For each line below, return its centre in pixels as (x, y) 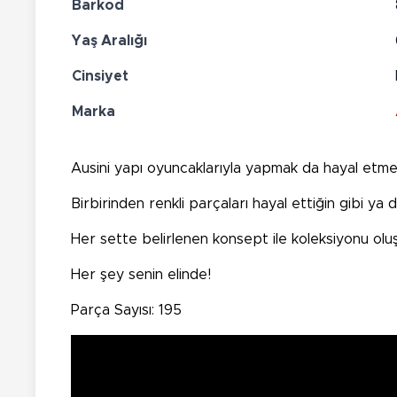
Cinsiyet (100, 76)
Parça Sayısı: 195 (126, 310)
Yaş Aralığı (109, 40)
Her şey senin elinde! (141, 274)
